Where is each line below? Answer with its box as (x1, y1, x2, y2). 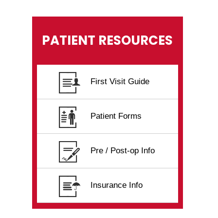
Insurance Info (91, 180, 143, 190)
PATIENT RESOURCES (42, 31, 173, 49)
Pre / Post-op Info (91, 145, 155, 155)
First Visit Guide (91, 76, 149, 86)
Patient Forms (91, 111, 142, 121)
